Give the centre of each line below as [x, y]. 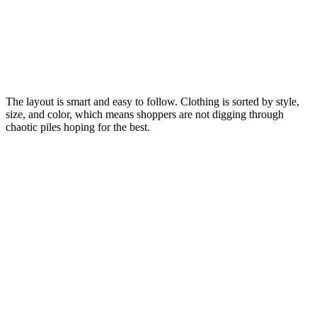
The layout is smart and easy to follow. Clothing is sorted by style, [152, 101]
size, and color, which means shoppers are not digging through [145, 114]
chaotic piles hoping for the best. [78, 127]
